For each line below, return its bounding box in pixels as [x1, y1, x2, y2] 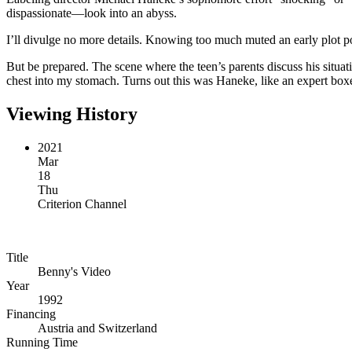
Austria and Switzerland [38, 321, 157, 335]
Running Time [6, 335, 78, 349]
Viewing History [6, 103, 137, 124]
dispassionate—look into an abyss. [6, 5, 177, 20]
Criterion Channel [38, 196, 126, 211]
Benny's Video [38, 264, 111, 278]
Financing [6, 306, 56, 321]
